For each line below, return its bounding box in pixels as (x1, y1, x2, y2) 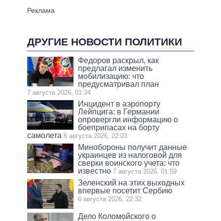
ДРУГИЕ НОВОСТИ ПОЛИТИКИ (27, 36, 182, 47)
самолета (27, 131, 62, 140)
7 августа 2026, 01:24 (27, 88, 91, 96)
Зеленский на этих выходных (78, 178, 185, 187)
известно (78, 166, 111, 175)
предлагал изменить (78, 64, 153, 73)
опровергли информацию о (78, 115, 179, 124)
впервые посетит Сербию (78, 186, 173, 195)
